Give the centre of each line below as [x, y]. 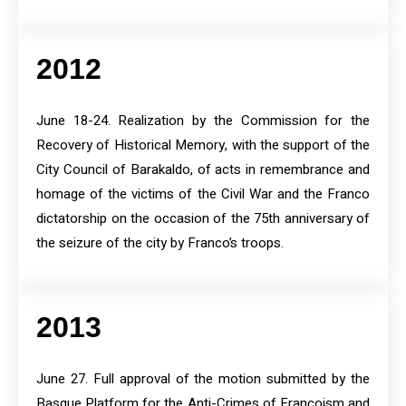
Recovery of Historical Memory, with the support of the [203, 145]
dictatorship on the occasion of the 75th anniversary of [203, 219]
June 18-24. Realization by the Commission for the [203, 121]
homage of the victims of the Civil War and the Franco [203, 194]
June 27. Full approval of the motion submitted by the [203, 379]
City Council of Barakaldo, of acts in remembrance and [203, 170]
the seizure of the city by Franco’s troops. [160, 243]
